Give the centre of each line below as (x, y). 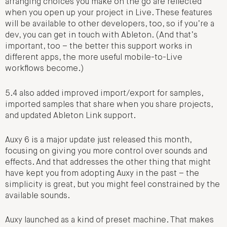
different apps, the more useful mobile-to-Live (94, 58)
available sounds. (37, 196)
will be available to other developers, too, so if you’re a (110, 25)
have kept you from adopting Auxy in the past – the (102, 174)
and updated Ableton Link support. (70, 116)
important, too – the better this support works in (99, 47)
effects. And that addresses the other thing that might (108, 162)
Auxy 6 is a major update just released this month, (98, 140)
